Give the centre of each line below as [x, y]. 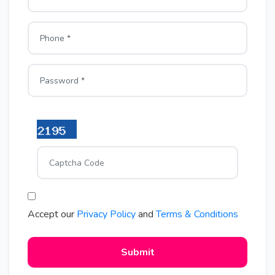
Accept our [52, 215]
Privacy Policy [106, 215]
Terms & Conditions [197, 215]
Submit [137, 253]
